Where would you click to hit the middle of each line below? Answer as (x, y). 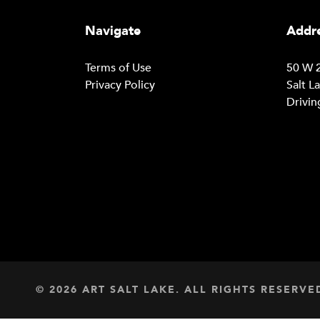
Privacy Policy (120, 85)
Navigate (112, 31)
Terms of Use (118, 68)
